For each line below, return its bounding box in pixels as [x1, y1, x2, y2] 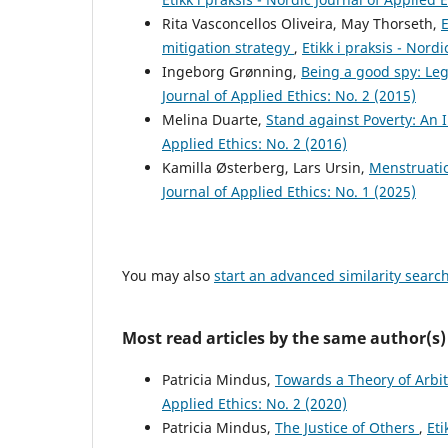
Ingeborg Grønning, [162, 62, 301, 82]
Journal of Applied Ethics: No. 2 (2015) [162, 86, 416, 106]
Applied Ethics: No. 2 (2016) [162, 134, 347, 154]
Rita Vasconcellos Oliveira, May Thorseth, [162, 14, 441, 34]
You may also [122, 266, 214, 286]
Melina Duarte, [162, 110, 266, 130]
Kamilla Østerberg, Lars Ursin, [162, 158, 369, 178]
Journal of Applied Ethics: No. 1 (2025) [162, 182, 416, 202]
